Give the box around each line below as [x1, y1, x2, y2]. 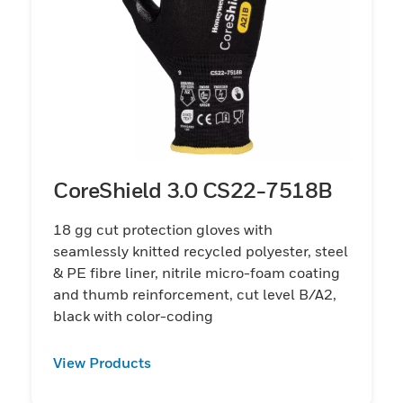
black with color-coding [53, 306, 213, 325]
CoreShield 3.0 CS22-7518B [53, 176, 333, 202]
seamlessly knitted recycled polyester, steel [53, 241, 348, 260]
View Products [53, 353, 151, 372]
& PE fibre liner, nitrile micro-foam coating [53, 263, 340, 282]
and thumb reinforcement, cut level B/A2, [53, 284, 336, 303]
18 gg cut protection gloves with [53, 219, 273, 238]
